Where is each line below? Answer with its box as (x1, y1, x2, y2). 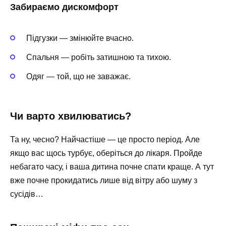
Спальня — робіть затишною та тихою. (26, 53, 171, 62)
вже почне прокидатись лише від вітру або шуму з (10, 176, 197, 185)
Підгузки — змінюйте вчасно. (26, 34, 134, 43)
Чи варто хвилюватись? (10, 110, 131, 122)
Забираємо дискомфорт (10, 2, 119, 12)
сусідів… (10, 189, 43, 198)
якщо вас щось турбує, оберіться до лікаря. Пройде (10, 148, 202, 157)
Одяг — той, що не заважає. (26, 72, 131, 81)
